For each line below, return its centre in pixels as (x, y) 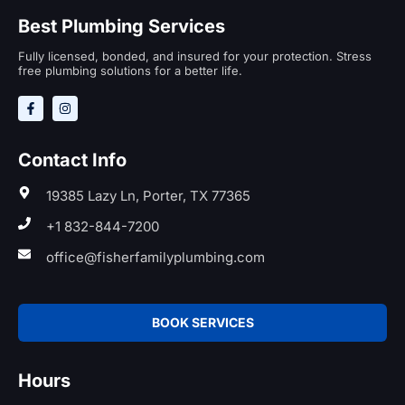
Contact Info (72, 160)
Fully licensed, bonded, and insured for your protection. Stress (195, 56)
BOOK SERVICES (202, 322)
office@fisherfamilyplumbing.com (155, 257)
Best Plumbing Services (122, 26)
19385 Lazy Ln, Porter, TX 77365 (148, 195)
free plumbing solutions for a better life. (130, 70)
